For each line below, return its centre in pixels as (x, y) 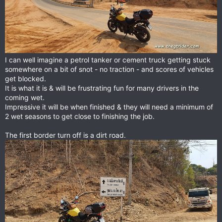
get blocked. (26, 79)
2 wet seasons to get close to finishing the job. (80, 116)
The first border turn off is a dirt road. (65, 135)
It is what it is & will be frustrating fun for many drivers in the (102, 88)
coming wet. (25, 98)
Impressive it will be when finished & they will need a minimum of (109, 107)
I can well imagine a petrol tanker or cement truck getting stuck (108, 60)
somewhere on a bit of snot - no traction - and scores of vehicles (109, 69)
